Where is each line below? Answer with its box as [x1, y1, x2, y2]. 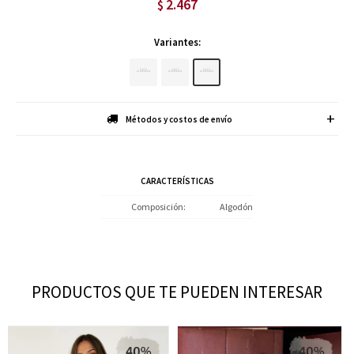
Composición [131, 201, 183, 213]
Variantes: [153, 36, 201, 49]
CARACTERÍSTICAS [140, 175, 214, 186]
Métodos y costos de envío [125, 114, 232, 125]
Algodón [220, 201, 253, 213]
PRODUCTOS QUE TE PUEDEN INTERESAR [32, 281, 322, 303]
